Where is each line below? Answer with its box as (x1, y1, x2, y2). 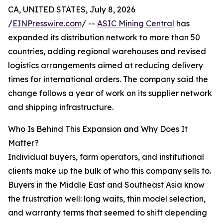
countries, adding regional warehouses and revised (8, 46, 206, 57)
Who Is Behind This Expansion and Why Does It (8, 124, 188, 134)
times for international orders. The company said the (8, 74, 208, 85)
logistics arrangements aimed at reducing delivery (8, 60, 203, 71)
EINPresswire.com (12, 18, 82, 29)
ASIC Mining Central (97, 18, 174, 29)
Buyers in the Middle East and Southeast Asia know (8, 180, 205, 190)
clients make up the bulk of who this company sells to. (8, 166, 211, 176)
